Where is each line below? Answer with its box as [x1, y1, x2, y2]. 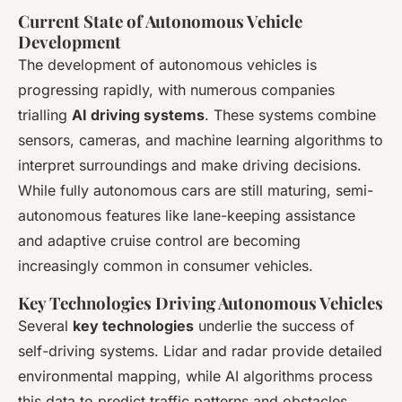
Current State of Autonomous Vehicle [18, 10, 302, 33]
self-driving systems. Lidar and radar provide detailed [18, 342, 382, 361]
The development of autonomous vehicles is [18, 56, 317, 74]
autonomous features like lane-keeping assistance [18, 206, 355, 225]
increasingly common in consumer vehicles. [18, 257, 313, 275]
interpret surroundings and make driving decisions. [18, 156, 362, 175]
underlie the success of [194, 317, 354, 336]
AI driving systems [72, 106, 205, 125]
